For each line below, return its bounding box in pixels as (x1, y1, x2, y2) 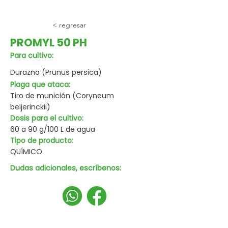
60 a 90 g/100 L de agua (10, 124, 95, 134)
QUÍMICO (10, 147, 42, 157)
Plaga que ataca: (10, 79, 70, 90)
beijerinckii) (10, 102, 50, 112)
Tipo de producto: (10, 135, 73, 146)
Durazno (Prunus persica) (10, 67, 102, 77)
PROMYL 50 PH (10, 35, 87, 50)
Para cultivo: (10, 50, 53, 61)
